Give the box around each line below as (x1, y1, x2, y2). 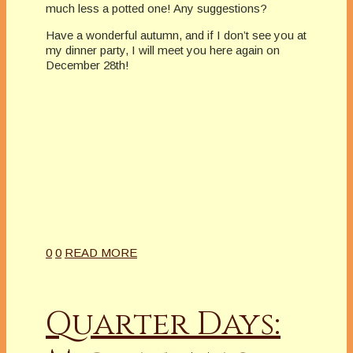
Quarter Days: (46, 303, 281, 347)
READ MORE (65, 246, 137, 260)
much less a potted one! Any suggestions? (46, 2, 267, 16)
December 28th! (46, 58, 129, 72)
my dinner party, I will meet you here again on (46, 43, 280, 58)
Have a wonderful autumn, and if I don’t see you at (46, 28, 307, 43)
